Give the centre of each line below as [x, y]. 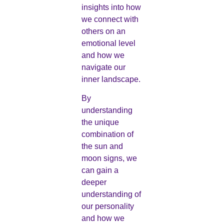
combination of [107, 134]
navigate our [103, 67]
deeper [94, 182]
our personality [107, 206]
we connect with [110, 19]
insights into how [111, 7]
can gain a [100, 170]
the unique [100, 122]
